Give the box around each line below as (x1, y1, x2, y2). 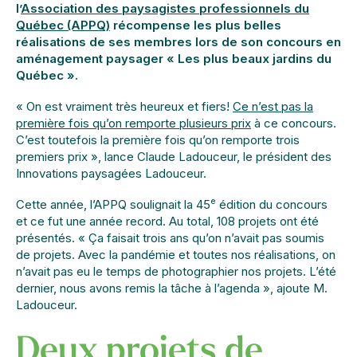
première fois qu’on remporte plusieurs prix (16, 116, 251, 131)
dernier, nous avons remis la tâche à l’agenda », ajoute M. (16, 280, 328, 296)
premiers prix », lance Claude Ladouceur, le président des (16, 149, 331, 164)
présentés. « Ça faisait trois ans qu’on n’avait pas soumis (16, 230, 324, 245)
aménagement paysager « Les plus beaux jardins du (16, 51, 331, 66)
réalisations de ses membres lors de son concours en (16, 34, 341, 49)
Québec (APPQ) (16, 18, 110, 33)
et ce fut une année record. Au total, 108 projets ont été (16, 214, 319, 229)
